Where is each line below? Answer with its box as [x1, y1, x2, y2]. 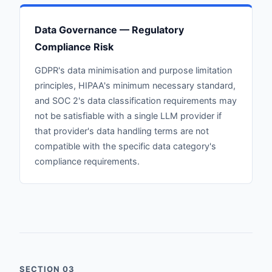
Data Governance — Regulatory [35, 23, 184, 36]
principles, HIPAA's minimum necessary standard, [35, 80, 236, 90]
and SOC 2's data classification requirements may [35, 95, 237, 106]
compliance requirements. [35, 155, 140, 166]
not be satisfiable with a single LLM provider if [35, 110, 222, 121]
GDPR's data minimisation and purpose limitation [35, 64, 232, 75]
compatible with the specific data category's [35, 140, 216, 151]
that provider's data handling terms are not [35, 125, 209, 136]
